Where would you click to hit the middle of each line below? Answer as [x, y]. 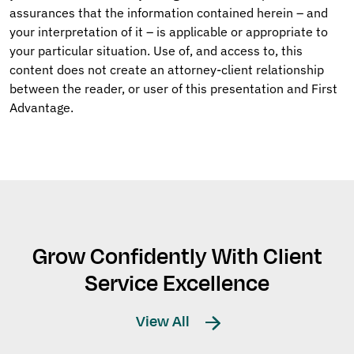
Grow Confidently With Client [177, 257]
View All [164, 322]
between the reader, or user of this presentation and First [173, 89]
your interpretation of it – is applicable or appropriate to [169, 32]
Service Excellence [177, 284]
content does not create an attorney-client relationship [167, 70]
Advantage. [41, 108]
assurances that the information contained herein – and [169, 13]
